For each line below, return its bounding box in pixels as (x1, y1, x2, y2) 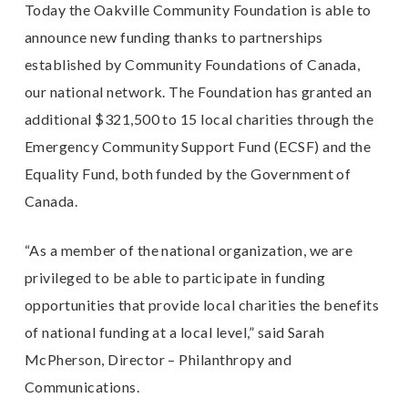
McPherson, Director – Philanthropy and (24, 350, 292, 368)
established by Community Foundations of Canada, (24, 55, 361, 73)
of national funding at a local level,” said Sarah (24, 322, 325, 341)
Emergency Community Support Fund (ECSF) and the (24, 137, 372, 155)
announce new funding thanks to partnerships (24, 27, 323, 46)
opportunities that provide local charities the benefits (24, 295, 380, 313)
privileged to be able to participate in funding (24, 268, 326, 286)
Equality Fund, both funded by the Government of (24, 164, 352, 182)
